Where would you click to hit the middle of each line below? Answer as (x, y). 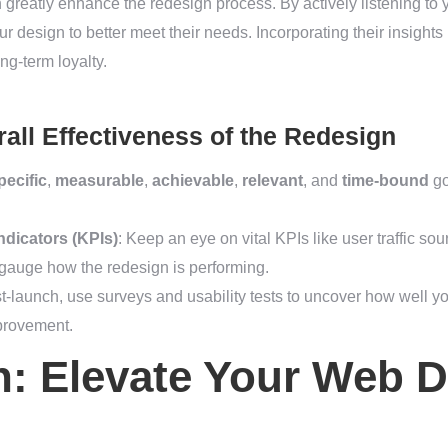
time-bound (385, 181)
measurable (99, 181)
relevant (272, 181)
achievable (193, 181)
